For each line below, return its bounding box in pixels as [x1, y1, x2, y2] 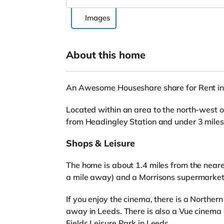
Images [85, 13, 110, 23]
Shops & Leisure [66, 137, 135, 149]
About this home [66, 48, 145, 61]
